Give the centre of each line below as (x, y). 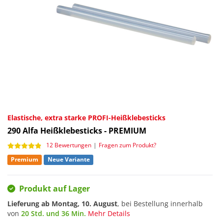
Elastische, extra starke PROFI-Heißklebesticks (86, 117)
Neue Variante (69, 159)
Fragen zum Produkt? (127, 145)
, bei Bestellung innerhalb (160, 204)
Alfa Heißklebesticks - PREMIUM (84, 130)
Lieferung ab (29, 204)
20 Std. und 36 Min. (54, 214)
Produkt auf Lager (55, 189)
